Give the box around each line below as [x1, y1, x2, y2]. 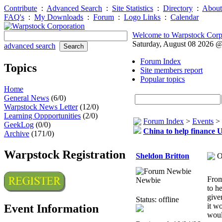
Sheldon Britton [136, 152, 189, 160]
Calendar [170, 13, 199, 21]
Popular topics [140, 75, 185, 83]
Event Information [4, 202, 99, 215]
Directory [163, 4, 193, 12]
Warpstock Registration [4, 148, 125, 161]
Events [192, 117, 214, 125]
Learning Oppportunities [4, 111, 81, 120]
